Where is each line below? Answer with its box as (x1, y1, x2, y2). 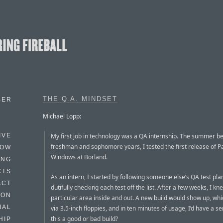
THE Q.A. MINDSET (43, 96, 118, 103)
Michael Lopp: (43, 111, 81, 120)
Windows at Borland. (51, 152, 108, 161)
